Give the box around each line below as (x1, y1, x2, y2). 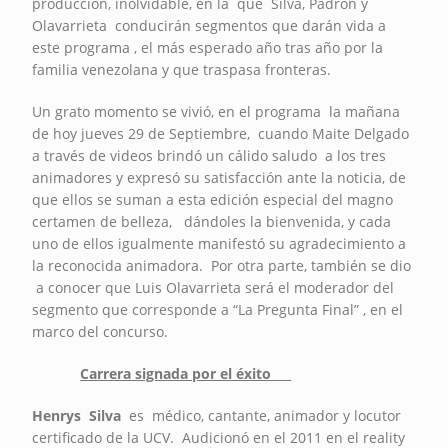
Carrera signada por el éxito (80, 363, 292, 383)
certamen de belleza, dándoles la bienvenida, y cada (32, 211, 392, 231)
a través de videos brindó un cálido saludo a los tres (32, 145, 387, 165)
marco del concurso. (32, 321, 217, 341)
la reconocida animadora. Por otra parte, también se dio (32, 255, 412, 275)
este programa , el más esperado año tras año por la (32, 37, 384, 57)
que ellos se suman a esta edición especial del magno (32, 189, 394, 209)
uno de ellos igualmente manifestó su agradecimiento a (32, 233, 407, 253)
